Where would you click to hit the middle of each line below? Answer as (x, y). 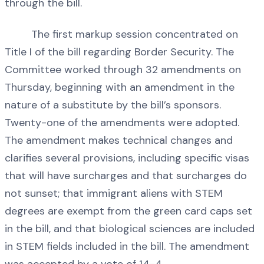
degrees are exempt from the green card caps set (128, 211)
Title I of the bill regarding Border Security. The (119, 52)
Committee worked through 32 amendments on (123, 70)
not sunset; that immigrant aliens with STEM (114, 194)
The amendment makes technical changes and (119, 141)
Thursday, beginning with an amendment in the (120, 88)
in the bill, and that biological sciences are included (130, 229)
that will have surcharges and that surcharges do (126, 176)
